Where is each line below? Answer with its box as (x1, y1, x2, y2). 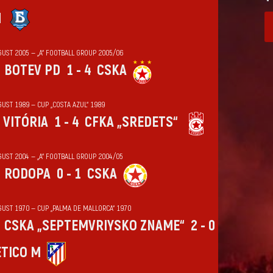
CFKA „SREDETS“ (84, 113, 178, 131)
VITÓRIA (2, 113, 48, 131)
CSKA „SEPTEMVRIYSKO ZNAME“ (4, 216, 185, 235)
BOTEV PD (4, 61, 60, 79)
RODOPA (4, 165, 51, 183)
